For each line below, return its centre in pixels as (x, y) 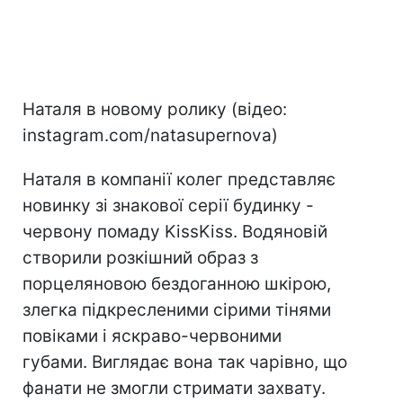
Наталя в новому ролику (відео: (155, 109)
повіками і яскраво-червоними (152, 336)
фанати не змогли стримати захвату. (174, 388)
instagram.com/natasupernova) (150, 135)
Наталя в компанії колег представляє (179, 179)
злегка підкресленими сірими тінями (177, 309)
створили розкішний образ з (140, 257)
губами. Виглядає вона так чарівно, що (185, 362)
